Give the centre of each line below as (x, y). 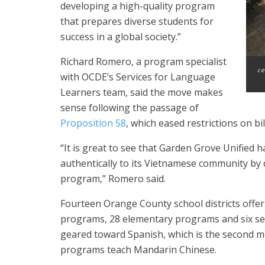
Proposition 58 (93, 123)
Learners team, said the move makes (142, 92)
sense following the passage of (130, 108)
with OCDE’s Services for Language (138, 77)
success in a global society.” (121, 37)
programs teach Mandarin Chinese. (138, 250)
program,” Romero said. (113, 179)
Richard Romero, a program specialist (143, 62)
